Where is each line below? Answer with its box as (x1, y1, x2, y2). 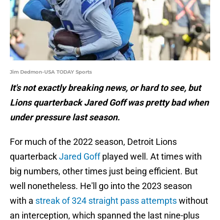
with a (10, 195, 35, 206)
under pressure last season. (10, 112, 120, 123)
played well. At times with (100, 151, 202, 162)
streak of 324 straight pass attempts (35, 195, 177, 206)
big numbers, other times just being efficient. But (10, 166, 198, 177)
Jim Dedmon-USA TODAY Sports (10, 69, 92, 76)
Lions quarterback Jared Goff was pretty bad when (10, 97, 209, 108)
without (177, 195, 208, 206)
